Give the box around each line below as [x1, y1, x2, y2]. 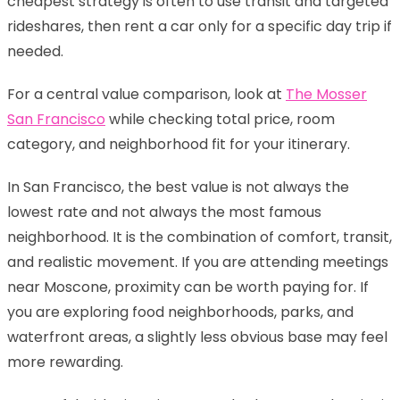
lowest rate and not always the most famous [7, 201, 321, 222]
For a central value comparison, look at [7, 83, 286, 104]
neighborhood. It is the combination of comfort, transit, [7, 226, 392, 247]
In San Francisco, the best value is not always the [7, 176, 349, 197]
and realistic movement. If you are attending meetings [7, 251, 388, 272]
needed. [7, 40, 63, 62]
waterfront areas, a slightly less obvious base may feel [7, 326, 387, 347]
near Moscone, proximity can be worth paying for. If [7, 276, 369, 297]
